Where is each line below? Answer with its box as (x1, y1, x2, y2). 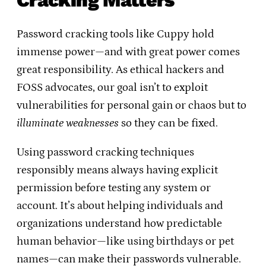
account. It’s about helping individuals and (17, 199, 223, 213)
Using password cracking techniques (17, 146, 194, 159)
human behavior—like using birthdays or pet (17, 235, 234, 248)
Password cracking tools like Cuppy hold (17, 28, 214, 41)
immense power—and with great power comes (17, 46, 240, 59)
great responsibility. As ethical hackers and (17, 64, 224, 77)
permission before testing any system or (17, 182, 211, 195)
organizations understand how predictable (17, 217, 222, 230)
